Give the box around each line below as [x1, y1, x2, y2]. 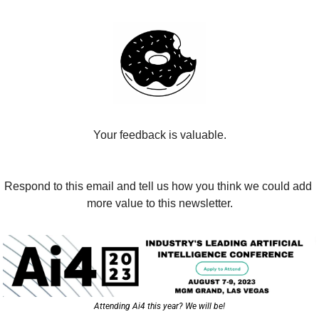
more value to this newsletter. [86, 197, 233, 209]
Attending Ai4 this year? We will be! [94, 300, 225, 311]
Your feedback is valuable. [93, 128, 226, 141]
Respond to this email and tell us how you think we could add [4, 179, 312, 192]
